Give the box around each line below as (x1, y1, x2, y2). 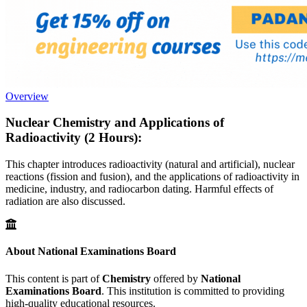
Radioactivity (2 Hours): (5, 130, 142, 145)
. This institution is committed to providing (101, 284, 284, 297)
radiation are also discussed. (5, 195, 125, 208)
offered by (151, 272, 201, 284)
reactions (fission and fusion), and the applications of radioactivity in (5, 171, 299, 183)
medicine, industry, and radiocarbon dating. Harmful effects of (5, 183, 273, 195)
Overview (5, 90, 49, 102)
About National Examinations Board (5, 245, 176, 258)
